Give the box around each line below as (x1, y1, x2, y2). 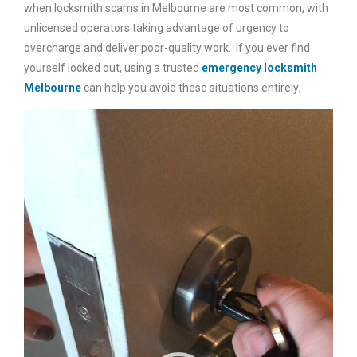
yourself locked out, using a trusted (24, 61, 202, 74)
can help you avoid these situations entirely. (81, 81, 300, 94)
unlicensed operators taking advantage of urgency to (24, 22, 289, 34)
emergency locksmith (202, 61, 317, 74)
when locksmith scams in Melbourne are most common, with (24, 2, 328, 14)
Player (23, 131, 55, 144)
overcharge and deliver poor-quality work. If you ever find (24, 41, 310, 54)
